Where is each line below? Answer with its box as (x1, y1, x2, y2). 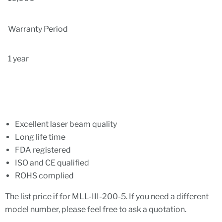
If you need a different (127, 192, 209, 201)
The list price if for (5, 192, 72, 201)
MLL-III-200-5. (72, 192, 127, 201)
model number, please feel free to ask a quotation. (5, 205, 189, 214)
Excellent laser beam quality (15, 119, 118, 129)
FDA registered (15, 145, 71, 155)
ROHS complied (15, 171, 74, 180)
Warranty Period (8, 24, 68, 34)
